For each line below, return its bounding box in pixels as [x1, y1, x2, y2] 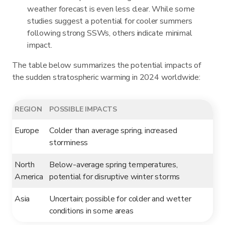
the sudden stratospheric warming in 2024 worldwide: [12, 71, 200, 83]
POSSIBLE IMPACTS [49, 104, 118, 114]
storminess [49, 137, 88, 148]
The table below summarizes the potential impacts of [12, 59, 201, 71]
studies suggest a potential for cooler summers [27, 15, 192, 27]
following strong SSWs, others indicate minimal [27, 27, 192, 39]
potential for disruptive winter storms [49, 171, 180, 182]
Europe [15, 125, 39, 136]
